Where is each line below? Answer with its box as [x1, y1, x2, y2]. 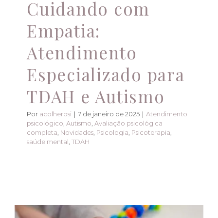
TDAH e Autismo [27, 85, 165, 108]
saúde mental [27, 138, 69, 146]
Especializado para [27, 63, 185, 86]
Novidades [60, 128, 93, 137]
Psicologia [96, 128, 128, 137]
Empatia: [27, 19, 100, 42]
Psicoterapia [131, 128, 170, 137]
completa [27, 128, 57, 137]
